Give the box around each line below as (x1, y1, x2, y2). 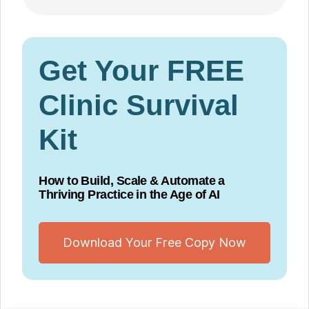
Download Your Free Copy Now (62, 235, 247, 250)
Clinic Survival (39, 89, 239, 122)
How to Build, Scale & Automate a (39, 174, 225, 188)
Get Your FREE (39, 54, 245, 88)
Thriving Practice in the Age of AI (39, 188, 220, 202)
